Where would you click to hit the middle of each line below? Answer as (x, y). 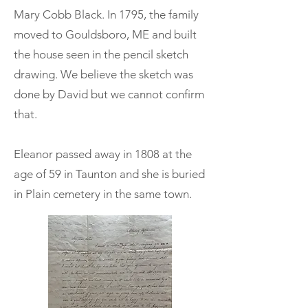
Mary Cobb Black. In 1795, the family (106, 14)
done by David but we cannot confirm (109, 94)
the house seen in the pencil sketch (101, 54)
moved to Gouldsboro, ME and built (105, 34)
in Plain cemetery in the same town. (103, 194)
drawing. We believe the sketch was (103, 74)
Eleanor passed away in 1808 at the (103, 154)
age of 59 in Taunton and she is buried (109, 174)
